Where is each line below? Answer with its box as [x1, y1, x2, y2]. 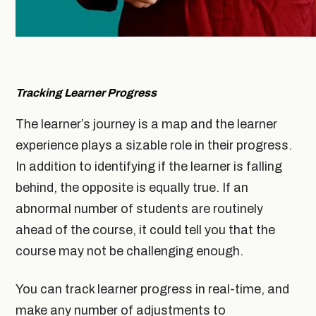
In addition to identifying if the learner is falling [16, 159, 282, 174]
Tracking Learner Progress [16, 87, 157, 99]
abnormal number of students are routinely [16, 202, 263, 217]
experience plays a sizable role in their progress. [16, 138, 292, 153]
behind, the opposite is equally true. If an [16, 181, 248, 195]
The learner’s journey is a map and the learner [16, 117, 277, 132]
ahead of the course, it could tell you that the [16, 223, 275, 238]
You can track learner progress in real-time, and [16, 282, 289, 297]
